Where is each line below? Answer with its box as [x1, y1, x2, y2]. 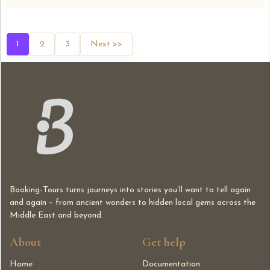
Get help [142, 235, 186, 250]
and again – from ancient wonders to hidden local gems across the [10, 198, 256, 208]
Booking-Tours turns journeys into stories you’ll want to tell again [10, 186, 251, 195]
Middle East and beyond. [10, 211, 103, 221]
